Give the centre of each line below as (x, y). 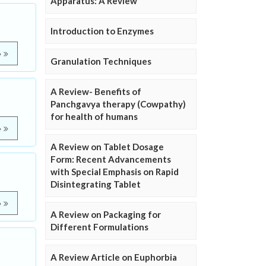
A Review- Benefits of (96, 92)
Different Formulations (99, 227)
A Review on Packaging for (106, 215)
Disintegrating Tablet (96, 184)
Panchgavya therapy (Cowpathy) (118, 104)
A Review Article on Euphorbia (114, 257)
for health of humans (94, 117)
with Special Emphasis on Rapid (115, 172)
